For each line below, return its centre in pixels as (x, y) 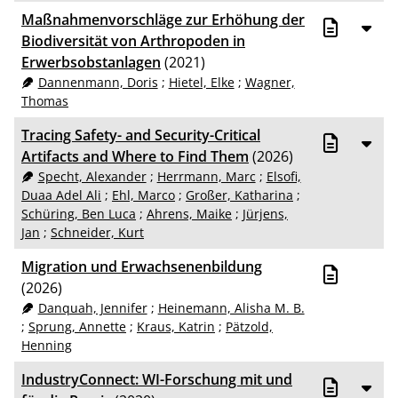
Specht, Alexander (92, 177)
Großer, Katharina (239, 195)
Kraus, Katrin (176, 327)
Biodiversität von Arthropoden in (133, 41)
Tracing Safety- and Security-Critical (141, 135)
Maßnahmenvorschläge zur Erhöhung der (163, 20)
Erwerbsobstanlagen (91, 63)
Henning (47, 346)
